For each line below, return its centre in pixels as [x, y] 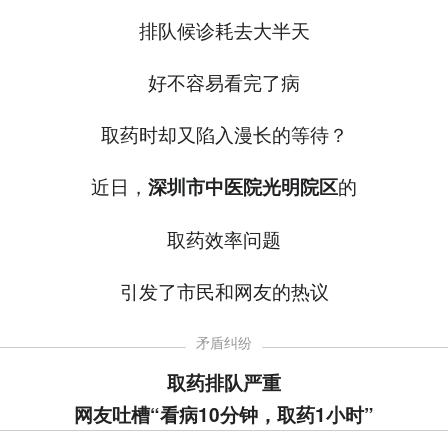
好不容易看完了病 [224, 82]
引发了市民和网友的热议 [224, 291]
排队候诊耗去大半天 [224, 30]
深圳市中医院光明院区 [243, 187]
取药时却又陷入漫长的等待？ [224, 134]
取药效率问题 [224, 239]
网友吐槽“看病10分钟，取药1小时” [224, 415]
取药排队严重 [224, 383]
